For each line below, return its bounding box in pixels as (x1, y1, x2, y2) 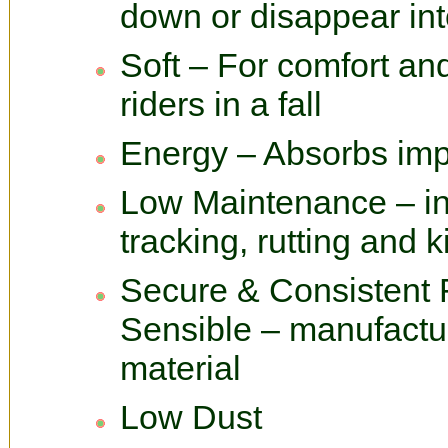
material (120, 349, 241, 387)
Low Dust (120, 398, 262, 436)
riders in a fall (120, 85, 322, 123)
